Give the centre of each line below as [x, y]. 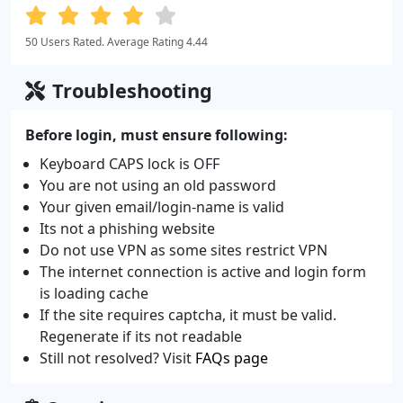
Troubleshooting [132, 90]
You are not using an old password [158, 185]
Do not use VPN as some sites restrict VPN [184, 250]
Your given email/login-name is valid [162, 207]
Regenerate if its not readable [141, 336]
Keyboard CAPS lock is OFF [130, 164]
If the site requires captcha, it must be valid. [188, 315]
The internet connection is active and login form [203, 272]
